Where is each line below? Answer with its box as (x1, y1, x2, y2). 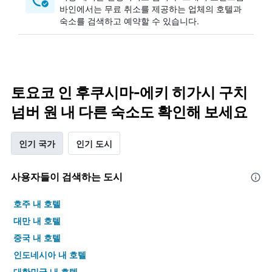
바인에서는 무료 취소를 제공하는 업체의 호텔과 (59, 2, 242, 15)
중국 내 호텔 (13, 231, 61, 243)
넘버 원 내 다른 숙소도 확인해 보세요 (11, 103, 248, 121)
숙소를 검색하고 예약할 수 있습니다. (59, 15, 199, 27)
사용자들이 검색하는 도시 (11, 171, 123, 183)
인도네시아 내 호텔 (13, 248, 86, 260)
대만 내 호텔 (13, 214, 61, 226)
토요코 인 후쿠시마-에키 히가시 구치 (11, 84, 248, 101)
